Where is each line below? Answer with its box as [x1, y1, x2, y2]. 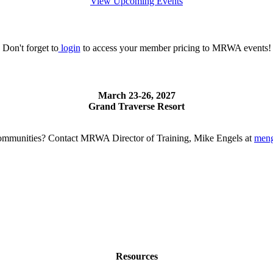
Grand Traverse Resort [88, 101, 185, 112]
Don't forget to [2, 43, 58, 54]
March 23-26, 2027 [97, 90, 175, 101]
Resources [115, 250, 158, 261]
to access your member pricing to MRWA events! [80, 43, 271, 54]
